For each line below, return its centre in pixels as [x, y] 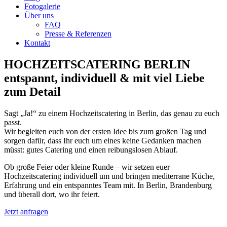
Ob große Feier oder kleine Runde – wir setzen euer [87, 167]
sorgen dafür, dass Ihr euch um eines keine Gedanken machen [103, 140]
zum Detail [32, 91]
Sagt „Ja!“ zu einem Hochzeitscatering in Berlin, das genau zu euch [112, 113]
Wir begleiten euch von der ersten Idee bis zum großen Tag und [105, 131]
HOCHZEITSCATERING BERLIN [97, 64]
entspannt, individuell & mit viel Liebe [104, 78]
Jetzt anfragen [26, 211]
